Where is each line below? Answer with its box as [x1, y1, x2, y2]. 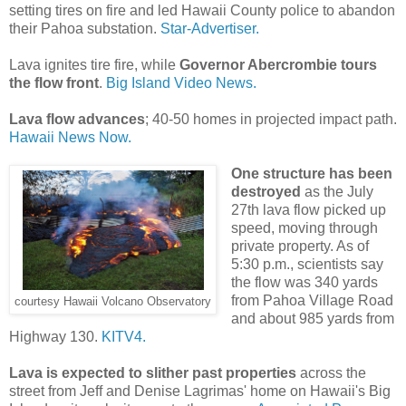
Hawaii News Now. [9, 129, 131, 145]
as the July [300, 183, 373, 199]
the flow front [9, 74, 99, 91]
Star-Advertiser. [160, 20, 259, 36]
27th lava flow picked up [230, 201, 386, 217]
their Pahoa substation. [9, 20, 160, 36]
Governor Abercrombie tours [179, 56, 377, 72]
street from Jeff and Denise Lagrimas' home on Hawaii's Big [9, 382, 391, 399]
